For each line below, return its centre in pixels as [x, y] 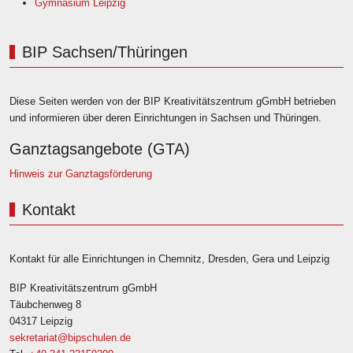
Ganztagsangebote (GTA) [100, 149]
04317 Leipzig [41, 321]
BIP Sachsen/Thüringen [105, 52]
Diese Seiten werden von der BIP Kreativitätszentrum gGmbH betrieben [173, 102]
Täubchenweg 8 [45, 305]
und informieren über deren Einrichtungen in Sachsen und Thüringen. [165, 118]
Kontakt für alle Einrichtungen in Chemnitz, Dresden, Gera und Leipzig [169, 259]
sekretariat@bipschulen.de [70, 338]
